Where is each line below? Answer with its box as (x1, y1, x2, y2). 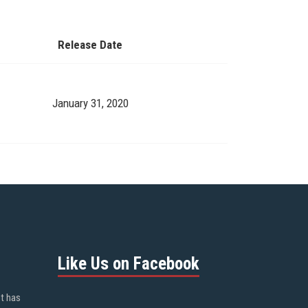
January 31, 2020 (52, 96, 129, 110)
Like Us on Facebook (57, 254, 199, 274)
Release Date (58, 37, 122, 52)
